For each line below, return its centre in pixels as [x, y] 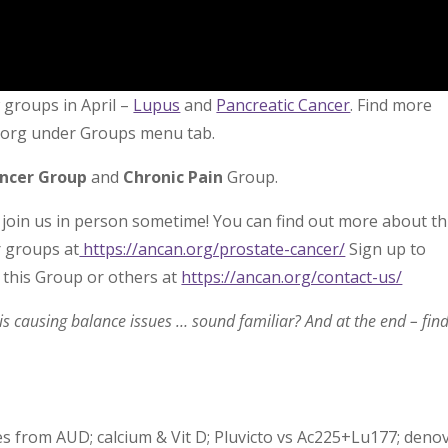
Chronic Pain [173, 176]
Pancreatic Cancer [283, 104]
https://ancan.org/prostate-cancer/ [212, 248]
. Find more [391, 104]
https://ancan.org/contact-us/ [292, 276]
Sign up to [386, 248]
